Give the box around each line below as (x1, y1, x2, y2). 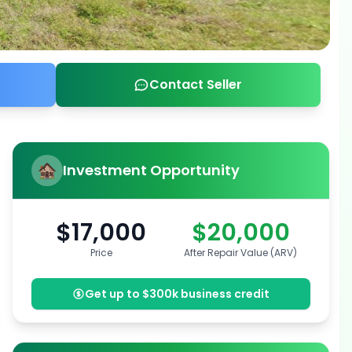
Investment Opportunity (63, 160, 240, 180)
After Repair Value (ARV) (184, 246, 298, 259)
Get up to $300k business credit (85, 286, 270, 302)
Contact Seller (149, 75, 243, 93)
